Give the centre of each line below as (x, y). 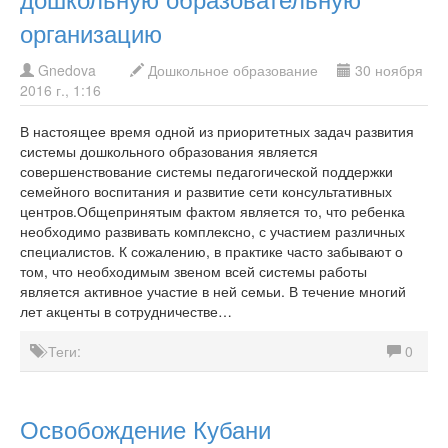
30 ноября (387, 70)
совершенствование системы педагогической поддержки (206, 171)
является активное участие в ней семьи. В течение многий (213, 291)
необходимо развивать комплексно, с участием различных (212, 231)
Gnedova (67, 70)
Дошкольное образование (233, 70)
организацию (91, 32)
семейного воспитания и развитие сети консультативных (206, 191)
